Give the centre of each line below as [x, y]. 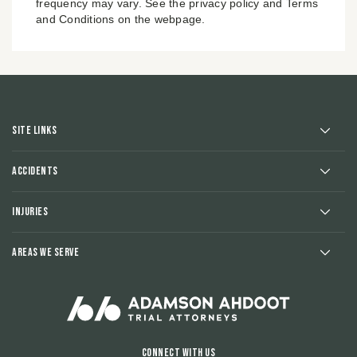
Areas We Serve [45, 253]
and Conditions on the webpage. [121, 20]
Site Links [34, 131]
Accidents [35, 171]
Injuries [30, 212]
